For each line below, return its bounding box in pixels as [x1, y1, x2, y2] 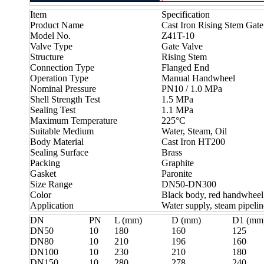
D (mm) [171, 214, 201, 225]
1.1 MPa [161, 104, 193, 115]
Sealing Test [30, 104, 75, 115]
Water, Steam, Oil [161, 126, 227, 136]
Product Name [30, 19, 84, 30]
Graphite [161, 157, 194, 168]
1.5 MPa [161, 94, 193, 104]
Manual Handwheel [161, 72, 235, 83]
